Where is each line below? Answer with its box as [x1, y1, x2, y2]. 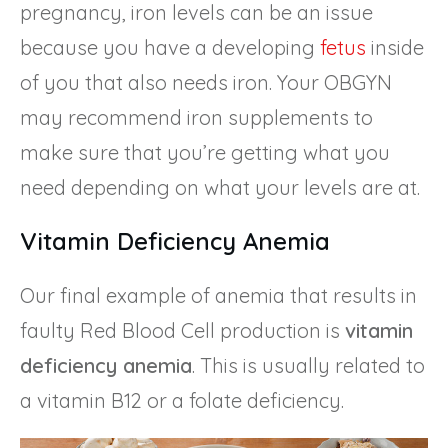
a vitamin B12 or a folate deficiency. [20, 387, 344, 413]
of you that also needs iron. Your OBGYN [20, 69, 392, 95]
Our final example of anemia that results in [20, 282, 417, 308]
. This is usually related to [192, 352, 425, 378]
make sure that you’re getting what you [20, 139, 390, 165]
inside [366, 34, 424, 60]
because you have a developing [20, 34, 320, 60]
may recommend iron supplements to [20, 104, 373, 130]
